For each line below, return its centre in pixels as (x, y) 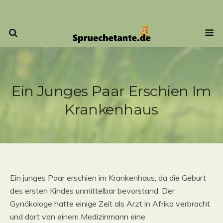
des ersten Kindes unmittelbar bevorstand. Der (92, 191)
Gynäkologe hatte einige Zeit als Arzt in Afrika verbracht (110, 204)
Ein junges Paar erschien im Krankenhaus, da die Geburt (108, 178)
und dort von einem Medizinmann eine (78, 217)
